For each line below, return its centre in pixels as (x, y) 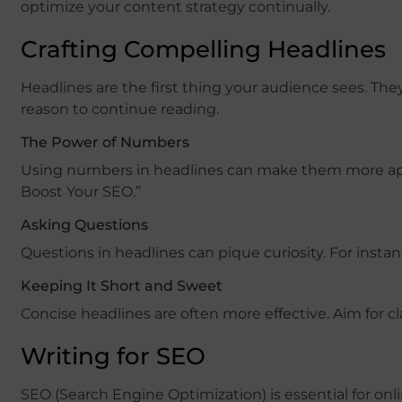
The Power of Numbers (105, 142)
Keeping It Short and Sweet (122, 285)
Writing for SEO (113, 356)
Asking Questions (84, 224)
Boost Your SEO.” (81, 191)
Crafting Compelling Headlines (203, 49)
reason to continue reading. (120, 109)
